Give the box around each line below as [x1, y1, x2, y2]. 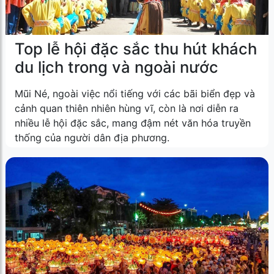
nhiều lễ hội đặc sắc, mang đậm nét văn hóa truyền [15, 116, 251, 129]
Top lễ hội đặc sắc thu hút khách [15, 39, 257, 58]
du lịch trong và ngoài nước [15, 57, 218, 76]
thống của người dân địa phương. [15, 131, 169, 144]
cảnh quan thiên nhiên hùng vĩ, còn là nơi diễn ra [15, 102, 239, 114]
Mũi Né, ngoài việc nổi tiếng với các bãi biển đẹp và [15, 87, 255, 100]
